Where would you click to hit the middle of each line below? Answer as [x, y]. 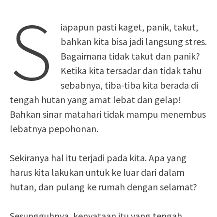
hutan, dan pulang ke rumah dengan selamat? [103, 187]
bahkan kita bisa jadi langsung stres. [133, 41]
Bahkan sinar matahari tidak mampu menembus [108, 114]
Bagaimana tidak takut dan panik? [130, 56]
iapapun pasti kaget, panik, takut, [129, 27]
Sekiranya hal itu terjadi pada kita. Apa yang [98, 158]
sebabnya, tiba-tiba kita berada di [129, 85]
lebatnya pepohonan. [54, 129]
